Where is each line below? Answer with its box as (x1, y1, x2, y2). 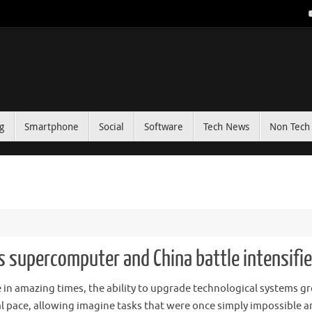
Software (144, 120, 183, 134)
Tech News (203, 120, 249, 134)
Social (99, 120, 124, 134)
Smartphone (24, 120, 79, 134)
